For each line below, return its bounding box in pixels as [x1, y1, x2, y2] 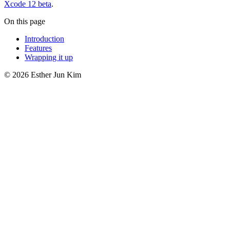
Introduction [25, 34, 64, 44]
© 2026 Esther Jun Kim [4, 70, 81, 80]
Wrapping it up [25, 53, 73, 62]
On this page [4, 17, 45, 26]
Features [25, 44, 52, 53]
